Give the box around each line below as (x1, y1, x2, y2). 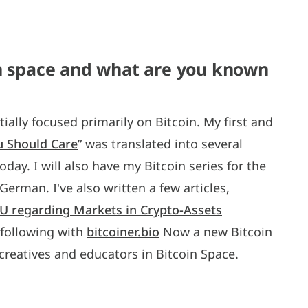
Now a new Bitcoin (159, 223, 272, 240)
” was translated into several (78, 135, 243, 152)
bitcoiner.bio (87, 223, 159, 240)
